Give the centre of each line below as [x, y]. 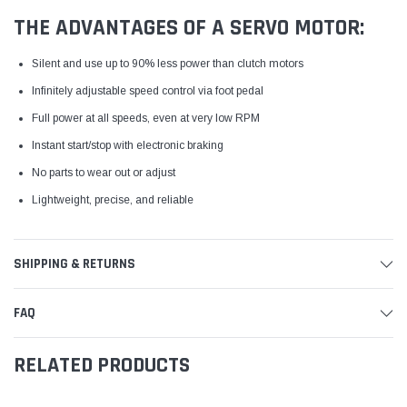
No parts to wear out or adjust [104, 172]
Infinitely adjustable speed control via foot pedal [148, 90]
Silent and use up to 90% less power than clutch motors [168, 63]
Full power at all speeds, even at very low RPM [146, 118]
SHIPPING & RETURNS [74, 263]
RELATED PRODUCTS [102, 365]
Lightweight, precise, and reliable [113, 199]
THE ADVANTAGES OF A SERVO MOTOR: [189, 28]
